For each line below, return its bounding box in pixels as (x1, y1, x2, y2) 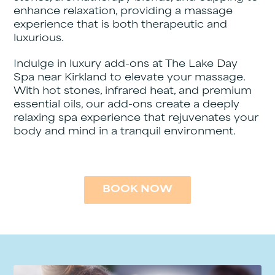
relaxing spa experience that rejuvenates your (14, 114, 259, 123)
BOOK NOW (103, 185, 172, 195)
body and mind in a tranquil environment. (14, 127, 236, 137)
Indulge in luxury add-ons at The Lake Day (14, 60, 238, 69)
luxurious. (14, 34, 64, 44)
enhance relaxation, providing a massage (14, 7, 233, 17)
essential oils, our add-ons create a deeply (14, 100, 240, 110)
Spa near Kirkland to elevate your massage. (14, 73, 246, 83)
